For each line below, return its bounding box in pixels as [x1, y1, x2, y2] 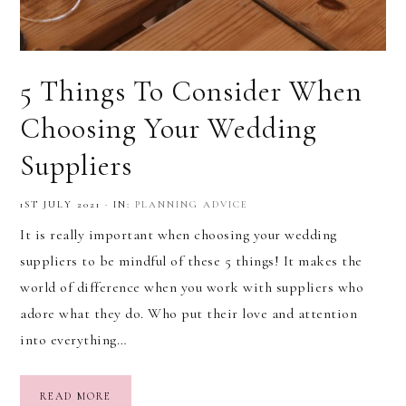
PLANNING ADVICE [135, 198, 248, 210]
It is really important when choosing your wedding [20, 225, 337, 244]
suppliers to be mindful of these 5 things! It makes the [20, 251, 362, 270]
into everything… [20, 330, 127, 349]
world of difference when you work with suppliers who [20, 277, 363, 296]
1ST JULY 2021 [20, 198, 101, 210]
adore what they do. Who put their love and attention [20, 304, 357, 323]
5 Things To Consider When [20, 72, 362, 109]
